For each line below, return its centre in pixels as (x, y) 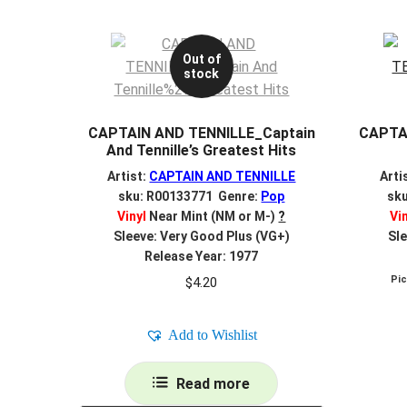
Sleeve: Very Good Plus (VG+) (201, 237)
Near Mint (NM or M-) (211, 217)
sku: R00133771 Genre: (190, 197)
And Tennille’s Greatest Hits (202, 150)
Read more (213, 384)
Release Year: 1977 (202, 257)
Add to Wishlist (213, 335)
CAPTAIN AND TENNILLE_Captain (201, 133)
